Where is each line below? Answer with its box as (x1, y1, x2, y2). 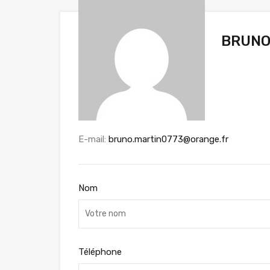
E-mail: (78, 133, 108, 145)
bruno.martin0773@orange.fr (108, 133, 228, 145)
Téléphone (78, 246, 122, 257)
